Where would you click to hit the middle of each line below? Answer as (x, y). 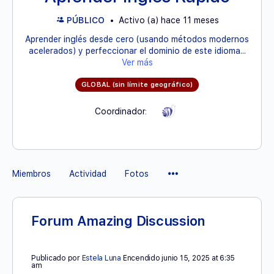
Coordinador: (121, 111)
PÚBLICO (86, 20)
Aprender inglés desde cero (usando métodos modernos (137, 39)
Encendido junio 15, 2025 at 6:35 (179, 258)
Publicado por (57, 258)
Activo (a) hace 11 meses (167, 20)
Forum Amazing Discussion (119, 221)
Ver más (137, 62)
